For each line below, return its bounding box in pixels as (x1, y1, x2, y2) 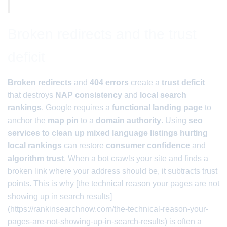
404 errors (90, 78, 129, 87)
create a (129, 78, 162, 87)
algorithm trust (8, 154, 64, 163)
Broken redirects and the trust (8, 26, 197, 42)
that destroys (8, 91, 55, 99)
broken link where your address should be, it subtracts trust (8, 167, 217, 175)
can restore (62, 141, 106, 150)
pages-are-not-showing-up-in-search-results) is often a (8, 217, 202, 226)
